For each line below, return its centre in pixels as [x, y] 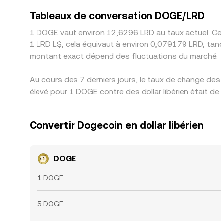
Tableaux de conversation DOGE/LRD [117, 16]
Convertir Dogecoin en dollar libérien [117, 125]
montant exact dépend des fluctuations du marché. [124, 56]
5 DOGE [50, 204]
